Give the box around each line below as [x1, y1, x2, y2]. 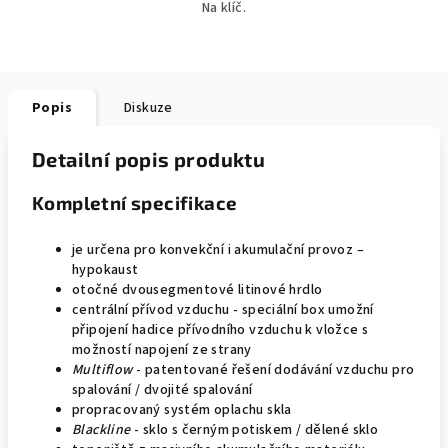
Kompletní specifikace [32, 191, 238, 214]
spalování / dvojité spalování [72, 380, 253, 400]
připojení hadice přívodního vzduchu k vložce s [72, 320, 369, 340]
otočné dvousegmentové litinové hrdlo [72, 280, 323, 300]
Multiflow [72, 360, 133, 380]
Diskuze [124, 98, 173, 118]
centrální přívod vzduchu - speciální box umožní [72, 300, 374, 320]
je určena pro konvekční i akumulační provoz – [72, 240, 364, 260]
